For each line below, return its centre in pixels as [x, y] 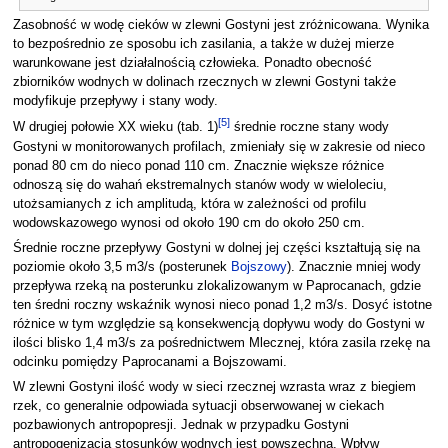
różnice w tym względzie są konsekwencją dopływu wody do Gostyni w [218, 324]
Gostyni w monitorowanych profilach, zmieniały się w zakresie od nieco [218, 146]
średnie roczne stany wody [309, 127]
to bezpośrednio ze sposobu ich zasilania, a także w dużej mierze [203, 44]
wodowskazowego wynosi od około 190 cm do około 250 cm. [188, 222]
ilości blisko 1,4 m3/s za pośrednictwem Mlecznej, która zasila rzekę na [221, 343]
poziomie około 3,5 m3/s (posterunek [121, 267]
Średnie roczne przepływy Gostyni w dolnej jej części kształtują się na [216, 248]
